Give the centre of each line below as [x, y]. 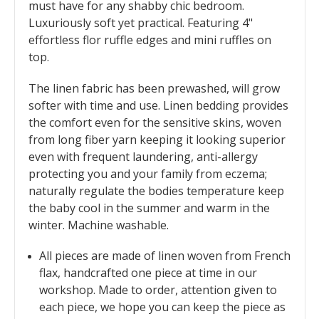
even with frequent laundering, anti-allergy [143, 156]
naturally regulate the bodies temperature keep [156, 190]
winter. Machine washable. [99, 225]
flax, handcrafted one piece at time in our [148, 273]
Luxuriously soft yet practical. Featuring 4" [141, 23]
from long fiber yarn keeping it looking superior [157, 139]
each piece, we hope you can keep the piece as [162, 307]
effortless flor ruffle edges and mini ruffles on [150, 40]
